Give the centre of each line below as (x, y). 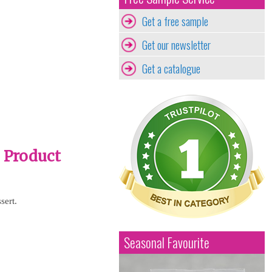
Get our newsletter (176, 44)
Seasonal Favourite (167, 242)
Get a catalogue (171, 68)
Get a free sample (175, 21)
